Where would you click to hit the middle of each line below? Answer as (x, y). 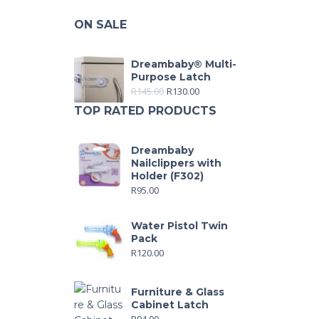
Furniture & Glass (177, 292)
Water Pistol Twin (179, 225)
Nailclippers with (176, 163)
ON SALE (100, 24)
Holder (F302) (167, 176)
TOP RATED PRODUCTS (145, 110)
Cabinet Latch (169, 304)
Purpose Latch (171, 77)
